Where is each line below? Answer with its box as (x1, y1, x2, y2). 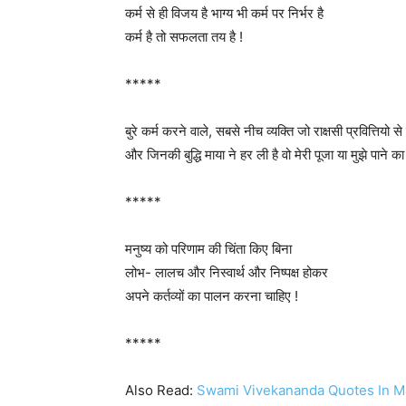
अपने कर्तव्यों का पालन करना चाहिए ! (125, 287, 298, 304)
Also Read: (125, 382, 197, 399)
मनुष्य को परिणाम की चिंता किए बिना (125, 240, 292, 257)
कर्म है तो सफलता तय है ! (125, 28, 243, 45)
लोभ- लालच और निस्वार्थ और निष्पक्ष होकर (125, 264, 328, 281)
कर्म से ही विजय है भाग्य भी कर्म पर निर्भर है (125, 5, 324, 22)
